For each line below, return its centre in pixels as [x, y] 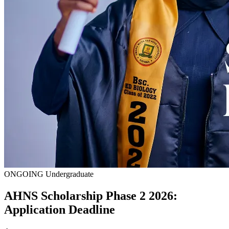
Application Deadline [60, 209]
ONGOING [25, 174]
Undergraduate [70, 174]
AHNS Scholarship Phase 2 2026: [91, 196]
